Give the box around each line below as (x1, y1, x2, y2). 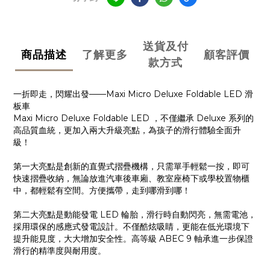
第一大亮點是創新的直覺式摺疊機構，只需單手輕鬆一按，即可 (13, 161, 250, 172)
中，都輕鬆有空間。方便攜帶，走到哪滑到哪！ (13, 185, 190, 196)
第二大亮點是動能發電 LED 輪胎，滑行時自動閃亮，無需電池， (13, 209, 256, 221)
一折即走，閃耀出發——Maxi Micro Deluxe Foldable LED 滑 (13, 89, 253, 100)
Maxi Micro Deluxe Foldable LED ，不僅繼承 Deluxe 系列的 (13, 113, 254, 124)
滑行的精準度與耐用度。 (13, 245, 106, 257)
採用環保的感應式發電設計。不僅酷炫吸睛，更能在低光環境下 (13, 221, 250, 233)
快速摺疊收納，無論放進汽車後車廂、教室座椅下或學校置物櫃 (13, 173, 250, 184)
